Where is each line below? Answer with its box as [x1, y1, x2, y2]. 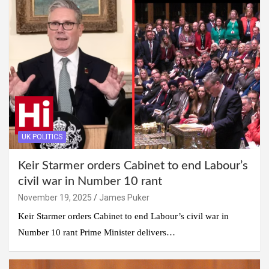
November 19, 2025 [18, 192, 92, 202]
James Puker [99, 192, 150, 202]
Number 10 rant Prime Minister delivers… [18, 227, 175, 237]
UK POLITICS [22, 132, 62, 141]
